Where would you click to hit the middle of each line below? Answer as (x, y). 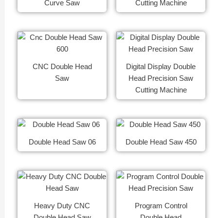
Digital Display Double (161, 67)
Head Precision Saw (161, 79)
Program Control (161, 206)
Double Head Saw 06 (62, 142)
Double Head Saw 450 (161, 142)
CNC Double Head (62, 67)
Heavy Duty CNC (62, 206)
